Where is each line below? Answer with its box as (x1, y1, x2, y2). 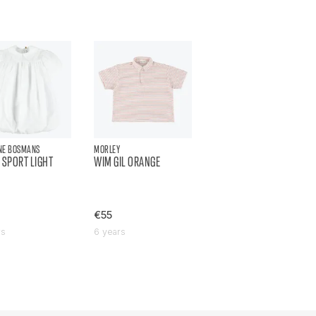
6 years (94, 226, 126, 238)
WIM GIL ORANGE (94, 154, 161, 170)
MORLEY (94, 143, 121, 156)
